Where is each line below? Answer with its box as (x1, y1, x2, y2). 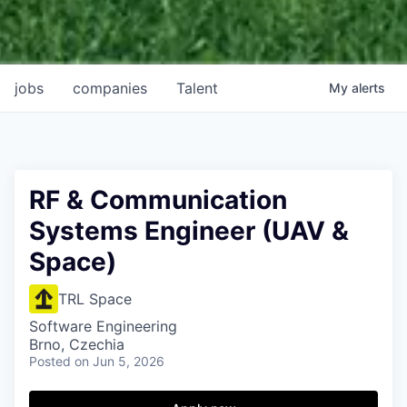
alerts (352, 80, 385, 96)
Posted (29, 353, 71, 370)
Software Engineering (29, 317, 177, 336)
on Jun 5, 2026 (74, 353, 164, 370)
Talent (176, 79, 218, 98)
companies (73, 79, 147, 98)
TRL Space (58, 290, 132, 309)
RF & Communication (29, 184, 287, 216)
